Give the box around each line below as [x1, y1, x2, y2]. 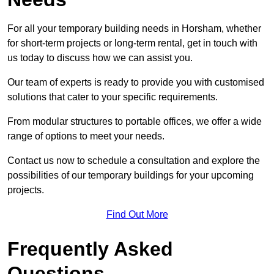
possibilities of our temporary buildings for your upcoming [7, 170, 254, 181]
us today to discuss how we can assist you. [7, 53, 193, 64]
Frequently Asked [7, 238, 173, 261]
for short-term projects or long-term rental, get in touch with [7, 38, 257, 49]
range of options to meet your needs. [7, 131, 165, 142]
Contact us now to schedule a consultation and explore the [7, 155, 260, 166]
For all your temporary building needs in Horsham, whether [7, 23, 261, 34]
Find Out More [106, 209, 168, 220]
